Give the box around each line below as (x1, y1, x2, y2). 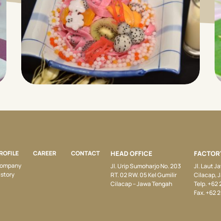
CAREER (33, 148, 57, 157)
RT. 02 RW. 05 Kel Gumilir (110, 170, 177, 179)
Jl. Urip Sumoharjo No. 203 (110, 161, 181, 170)
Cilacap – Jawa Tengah (110, 179, 172, 188)
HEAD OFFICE (110, 148, 152, 158)
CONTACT (71, 148, 100, 157)
